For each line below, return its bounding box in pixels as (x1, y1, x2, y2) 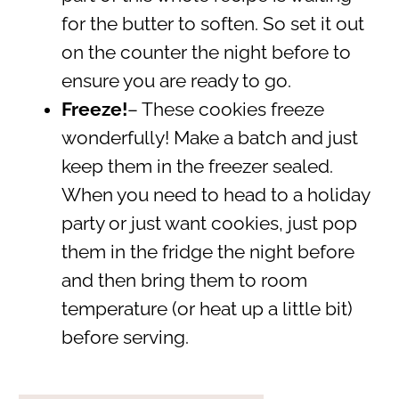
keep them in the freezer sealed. (61, 155, 333, 177)
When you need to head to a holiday (61, 183, 370, 206)
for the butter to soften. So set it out (61, 12, 364, 35)
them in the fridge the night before (61, 240, 354, 263)
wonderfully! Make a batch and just (61, 126, 358, 149)
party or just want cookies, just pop (61, 212, 357, 234)
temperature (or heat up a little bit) (61, 297, 353, 320)
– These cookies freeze (126, 98, 324, 120)
